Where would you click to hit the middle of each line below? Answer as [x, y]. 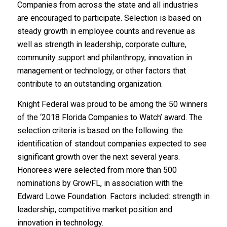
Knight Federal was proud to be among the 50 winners [112, 104]
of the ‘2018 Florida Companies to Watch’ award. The [109, 118]
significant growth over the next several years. [98, 157]
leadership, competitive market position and [94, 210]
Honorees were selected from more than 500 [97, 170]
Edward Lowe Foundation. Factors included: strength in [113, 197]
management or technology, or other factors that [101, 71]
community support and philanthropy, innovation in [104, 58]
